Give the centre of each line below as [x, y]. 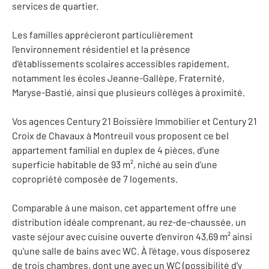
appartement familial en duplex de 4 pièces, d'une [116, 150]
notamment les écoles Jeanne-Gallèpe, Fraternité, [118, 78]
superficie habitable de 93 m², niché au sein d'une [115, 164]
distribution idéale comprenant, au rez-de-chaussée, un [129, 222]
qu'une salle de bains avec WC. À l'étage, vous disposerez [131, 251]
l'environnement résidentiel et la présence [101, 49]
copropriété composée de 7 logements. [95, 179]
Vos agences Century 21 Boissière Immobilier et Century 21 [134, 121]
